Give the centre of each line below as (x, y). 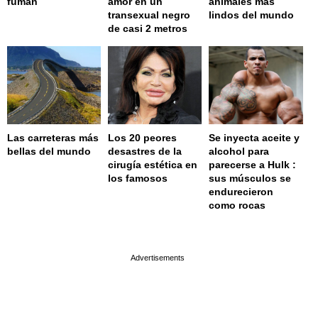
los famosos (138, 179)
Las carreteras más (53, 138)
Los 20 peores (143, 138)
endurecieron (241, 192)
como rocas (237, 205)
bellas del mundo (49, 152)
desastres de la (145, 152)
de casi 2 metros (148, 29)
